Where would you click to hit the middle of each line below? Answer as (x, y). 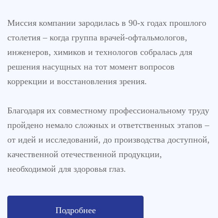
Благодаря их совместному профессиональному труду (108, 110)
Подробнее (75, 210)
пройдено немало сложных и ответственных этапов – (108, 125)
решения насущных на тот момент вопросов (91, 67)
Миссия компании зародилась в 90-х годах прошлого (107, 23)
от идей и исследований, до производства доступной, (109, 140)
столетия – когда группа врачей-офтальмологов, (97, 37)
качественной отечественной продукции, (85, 154)
